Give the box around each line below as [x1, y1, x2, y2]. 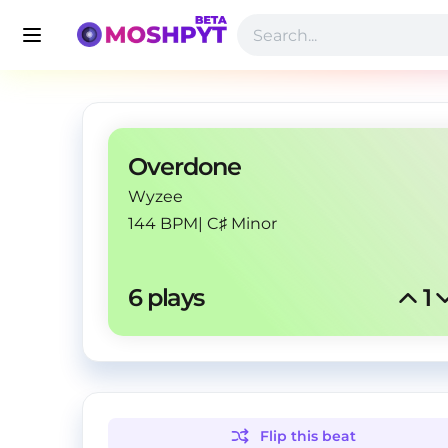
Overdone [128, 152, 241, 181]
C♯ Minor [207, 214, 277, 233]
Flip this [260, 427, 323, 445]
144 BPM [128, 214, 198, 233]
